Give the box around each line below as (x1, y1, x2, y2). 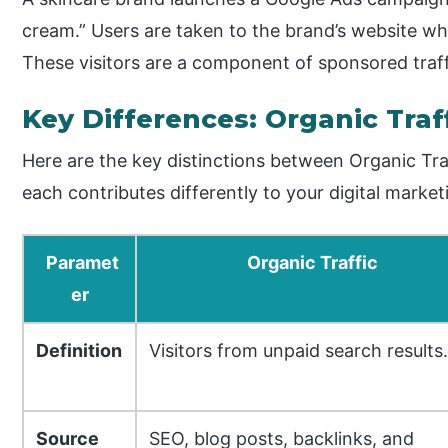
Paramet (45, 251, 119, 273)
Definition (35, 339, 122, 361)
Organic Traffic (247, 251, 379, 273)
